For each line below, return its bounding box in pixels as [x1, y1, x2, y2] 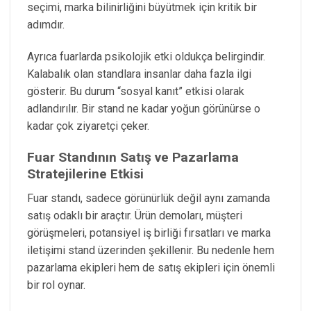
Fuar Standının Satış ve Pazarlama [27, 149, 239, 166]
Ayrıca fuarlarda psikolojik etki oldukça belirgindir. [27, 50, 265, 64]
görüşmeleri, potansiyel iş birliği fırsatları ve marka [27, 226, 271, 239]
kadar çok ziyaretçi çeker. [27, 119, 149, 133]
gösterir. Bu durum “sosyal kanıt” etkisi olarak [27, 85, 244, 99]
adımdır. [27, 18, 65, 32]
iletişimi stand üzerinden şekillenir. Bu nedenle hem [27, 243, 274, 257]
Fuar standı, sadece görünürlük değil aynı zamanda [27, 191, 270, 205]
